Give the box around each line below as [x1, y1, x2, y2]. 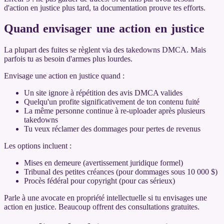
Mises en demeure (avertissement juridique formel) [24, 158, 183, 167]
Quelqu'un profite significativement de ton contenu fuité [24, 97, 199, 106]
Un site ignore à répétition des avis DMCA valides [24, 88, 182, 97]
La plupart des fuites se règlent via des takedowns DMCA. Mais [4, 45, 206, 54]
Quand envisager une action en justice [4, 22, 204, 35]
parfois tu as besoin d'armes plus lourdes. [4, 54, 132, 63]
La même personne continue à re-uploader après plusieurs [24, 106, 205, 115]
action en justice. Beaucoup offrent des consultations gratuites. [4, 202, 199, 211]
